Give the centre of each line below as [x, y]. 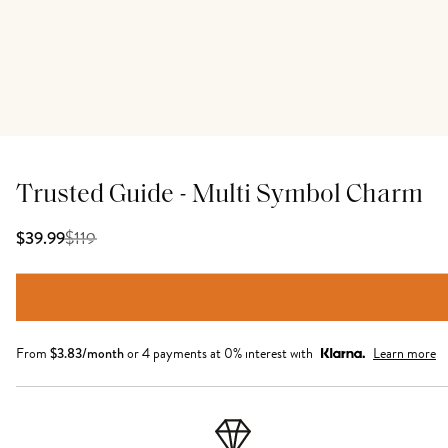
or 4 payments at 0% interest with [220, 353]
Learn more [404, 353]
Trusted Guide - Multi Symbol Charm [219, 195]
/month [103, 353]
